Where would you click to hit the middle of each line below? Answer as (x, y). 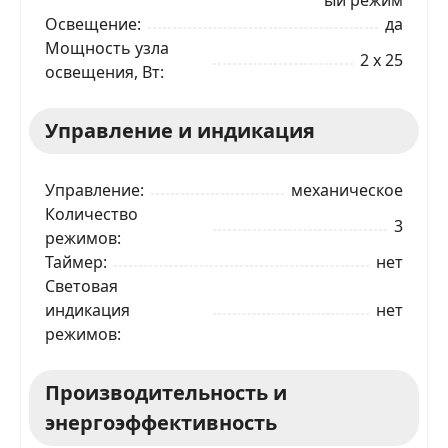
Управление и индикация (180, 130)
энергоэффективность (161, 422)
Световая (81, 285)
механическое (347, 189)
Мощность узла (107, 47)
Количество (91, 213)
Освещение (91, 23)
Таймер (74, 261)
